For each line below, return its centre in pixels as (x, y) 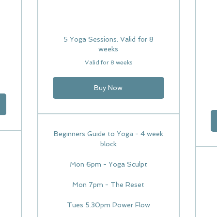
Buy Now (108, 88)
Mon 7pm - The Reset (108, 185)
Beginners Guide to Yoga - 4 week (108, 134)
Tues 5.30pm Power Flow (108, 205)
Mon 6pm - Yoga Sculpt (108, 164)
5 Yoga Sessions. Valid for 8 (108, 39)
